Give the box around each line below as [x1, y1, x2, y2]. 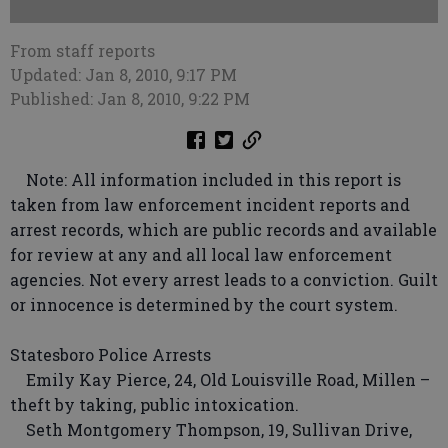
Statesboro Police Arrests [10, 344, 211, 365]
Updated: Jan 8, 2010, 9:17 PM [10, 64, 237, 85]
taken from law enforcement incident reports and [10, 194, 410, 215]
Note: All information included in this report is [10, 169, 401, 190]
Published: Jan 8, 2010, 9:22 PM [10, 88, 250, 109]
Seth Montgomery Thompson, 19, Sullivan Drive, [10, 419, 412, 440]
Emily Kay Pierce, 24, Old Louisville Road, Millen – [10, 369, 430, 390]
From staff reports [10, 40, 155, 61]
